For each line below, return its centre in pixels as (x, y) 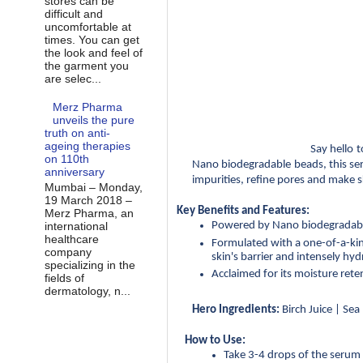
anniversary (74, 172)
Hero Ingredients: (236, 310)
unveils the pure (94, 120)
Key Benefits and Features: (243, 211)
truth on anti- (77, 133)
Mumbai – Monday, (93, 188)
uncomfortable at (88, 26)
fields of (64, 278)
